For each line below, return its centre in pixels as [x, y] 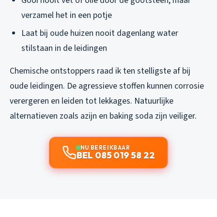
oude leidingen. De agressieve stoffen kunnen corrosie [107, 86]
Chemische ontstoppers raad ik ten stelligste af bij [100, 71]
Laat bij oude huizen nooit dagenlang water [100, 33]
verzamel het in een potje [67, 15]
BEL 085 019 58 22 [116, 155]
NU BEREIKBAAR [105, 147]
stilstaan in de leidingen [64, 48]
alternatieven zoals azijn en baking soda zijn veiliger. [103, 116]
